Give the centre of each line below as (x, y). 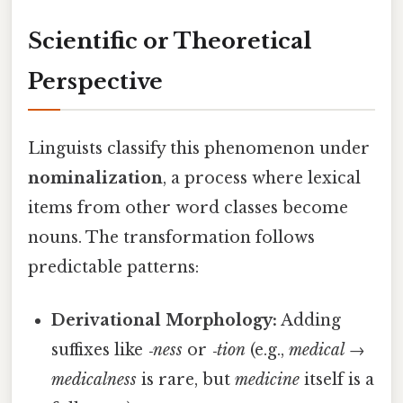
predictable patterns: (113, 267)
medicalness (94, 380)
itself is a (337, 380)
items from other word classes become (188, 207)
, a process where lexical (262, 178)
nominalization (95, 178)
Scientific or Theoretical (170, 40)
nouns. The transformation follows (171, 237)
